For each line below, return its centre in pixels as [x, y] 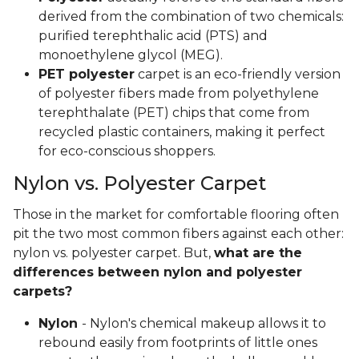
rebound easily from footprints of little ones [178, 343]
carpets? [42, 292]
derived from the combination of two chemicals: [191, 17]
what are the [258, 253]
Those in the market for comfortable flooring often [176, 215]
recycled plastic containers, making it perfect [182, 132]
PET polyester [87, 75]
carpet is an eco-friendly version [238, 75]
